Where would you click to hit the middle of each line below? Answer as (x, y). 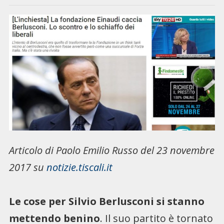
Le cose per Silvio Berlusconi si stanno (106, 201)
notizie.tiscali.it (79, 167)
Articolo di (32, 150)
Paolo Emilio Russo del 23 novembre (135, 150)
